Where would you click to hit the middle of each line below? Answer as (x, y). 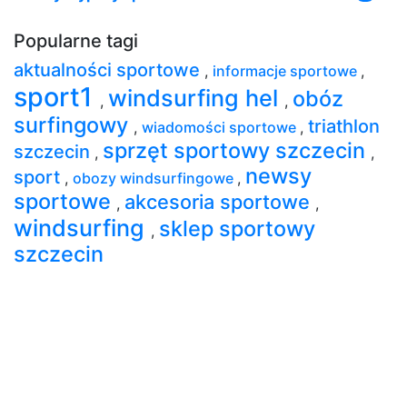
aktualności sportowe (109, 69)
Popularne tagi (76, 40)
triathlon (344, 126)
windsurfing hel (196, 98)
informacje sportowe (287, 70)
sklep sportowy (237, 228)
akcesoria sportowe (220, 201)
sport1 (57, 96)
